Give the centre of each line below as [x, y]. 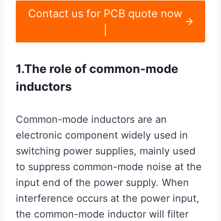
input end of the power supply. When [102, 183]
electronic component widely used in [102, 135]
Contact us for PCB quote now [105, 13]
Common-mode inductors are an [91, 120]
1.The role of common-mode [97, 69]
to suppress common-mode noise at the [109, 167]
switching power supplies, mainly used [106, 151]
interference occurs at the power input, [108, 199]
